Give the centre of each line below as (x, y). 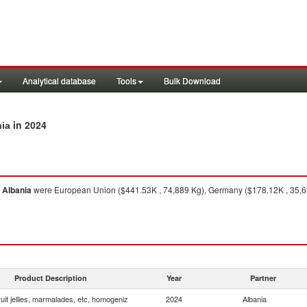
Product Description (51, 278)
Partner (263, 278)
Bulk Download (192, 81)
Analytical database (59, 81)
